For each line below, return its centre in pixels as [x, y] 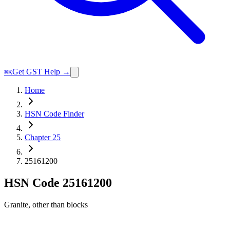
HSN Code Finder [54, 114]
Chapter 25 [43, 137]
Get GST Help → [41, 72]
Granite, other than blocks [46, 204]
